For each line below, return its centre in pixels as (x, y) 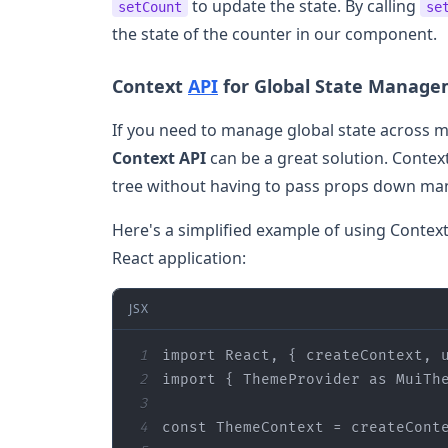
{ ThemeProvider (292, 379)
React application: (179, 257)
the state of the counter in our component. (274, 33)
